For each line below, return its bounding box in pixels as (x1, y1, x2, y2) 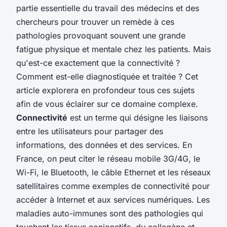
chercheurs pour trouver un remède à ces (16, 16, 174, 27)
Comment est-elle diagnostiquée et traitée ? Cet (16, 71, 198, 82)
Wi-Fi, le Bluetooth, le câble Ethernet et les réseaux (16, 167, 211, 177)
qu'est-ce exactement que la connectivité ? (16, 57, 180, 68)
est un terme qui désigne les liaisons (67, 112, 208, 123)
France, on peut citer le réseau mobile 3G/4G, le (16, 153, 200, 164)
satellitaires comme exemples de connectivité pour (16, 180, 210, 191)
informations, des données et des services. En (16, 139, 192, 150)
